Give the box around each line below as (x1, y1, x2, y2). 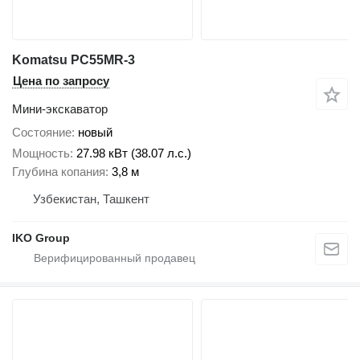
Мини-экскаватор (12, 101, 108, 116)
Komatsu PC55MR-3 (12, 52, 135, 67)
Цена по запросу (13, 73, 109, 88)
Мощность (12, 146, 70, 161)
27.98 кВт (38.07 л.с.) (76, 146, 191, 161)
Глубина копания (12, 165, 105, 179)
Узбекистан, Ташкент (33, 192, 149, 207)
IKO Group (12, 231, 70, 245)
